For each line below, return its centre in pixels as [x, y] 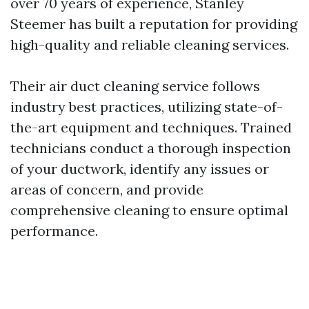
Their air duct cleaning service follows [135, 86]
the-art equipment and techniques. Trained [151, 127]
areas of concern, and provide [107, 189]
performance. [54, 231]
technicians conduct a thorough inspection [151, 148]
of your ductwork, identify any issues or [140, 169]
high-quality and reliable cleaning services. [150, 44]
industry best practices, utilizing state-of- [147, 107]
